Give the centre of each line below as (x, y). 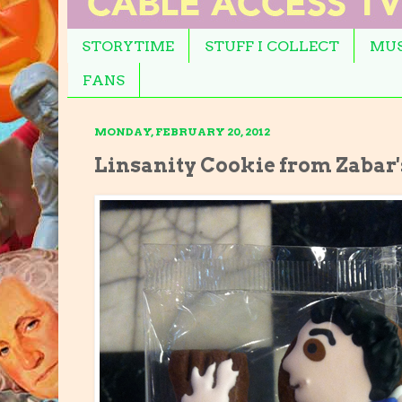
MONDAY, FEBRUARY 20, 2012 (182, 132)
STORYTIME (128, 46)
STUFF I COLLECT (272, 46)
